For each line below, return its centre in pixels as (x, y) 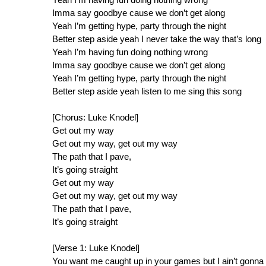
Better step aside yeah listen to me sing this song (147, 91)
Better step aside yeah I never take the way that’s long (157, 39)
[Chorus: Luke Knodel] (95, 118)
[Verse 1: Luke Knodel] (96, 248)
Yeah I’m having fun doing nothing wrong (130, 52)
